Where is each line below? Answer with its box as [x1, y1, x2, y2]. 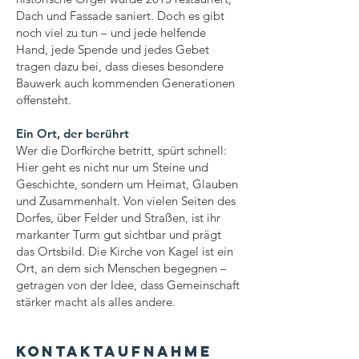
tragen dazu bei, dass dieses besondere [16, 58, 224, 74]
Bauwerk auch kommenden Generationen [16, 75, 235, 91]
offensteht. [16, 92, 71, 107]
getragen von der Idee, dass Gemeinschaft [16, 277, 240, 292]
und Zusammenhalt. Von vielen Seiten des [16, 193, 236, 208]
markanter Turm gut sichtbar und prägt [16, 227, 221, 242]
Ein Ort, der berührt [16, 126, 129, 141]
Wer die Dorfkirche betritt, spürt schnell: [16, 143, 227, 158]
